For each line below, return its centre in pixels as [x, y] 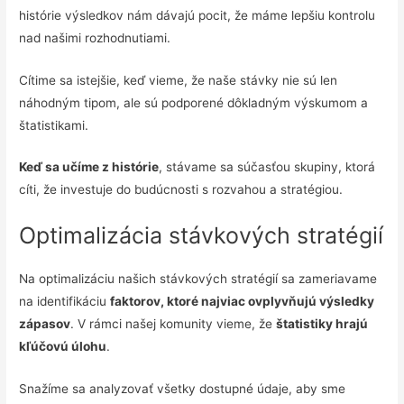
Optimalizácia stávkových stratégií [202, 236]
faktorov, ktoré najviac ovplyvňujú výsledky [243, 302]
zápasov [45, 324]
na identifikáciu [65, 302]
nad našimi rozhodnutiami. [95, 37]
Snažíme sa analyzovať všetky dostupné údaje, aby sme [183, 389]
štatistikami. [54, 125]
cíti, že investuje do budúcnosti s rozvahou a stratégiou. [181, 190]
